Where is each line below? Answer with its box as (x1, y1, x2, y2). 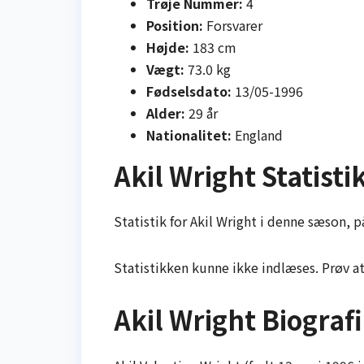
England (232, 124, 283, 145)
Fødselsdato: (146, 80, 232, 101)
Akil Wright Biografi (114, 301, 362, 339)
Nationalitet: (146, 124, 232, 145)
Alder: (146, 102, 185, 123)
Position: (146, 15, 203, 35)
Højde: (146, 37, 189, 57)
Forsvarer (203, 15, 262, 35)
